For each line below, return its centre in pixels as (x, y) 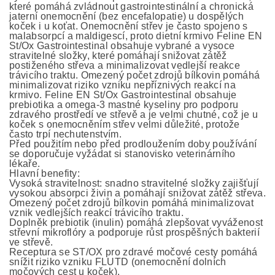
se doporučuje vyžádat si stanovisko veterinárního (122, 154)
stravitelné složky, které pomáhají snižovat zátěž (118, 56)
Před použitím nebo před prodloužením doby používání (133, 144)
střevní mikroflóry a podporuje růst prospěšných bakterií (134, 232)
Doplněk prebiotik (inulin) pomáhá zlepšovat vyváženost (136, 223)
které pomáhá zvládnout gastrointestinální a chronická (131, 6)
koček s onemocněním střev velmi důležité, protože (125, 124)
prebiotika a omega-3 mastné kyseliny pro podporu (124, 105)
